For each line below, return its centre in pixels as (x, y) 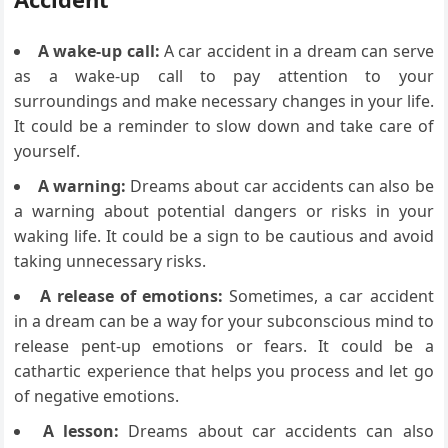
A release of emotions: (131, 295)
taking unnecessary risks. (110, 260)
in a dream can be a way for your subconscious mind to (224, 320)
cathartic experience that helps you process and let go (224, 370)
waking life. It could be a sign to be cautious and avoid (224, 235)
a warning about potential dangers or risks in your (224, 210)
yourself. (47, 150)
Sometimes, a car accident (328, 295)
